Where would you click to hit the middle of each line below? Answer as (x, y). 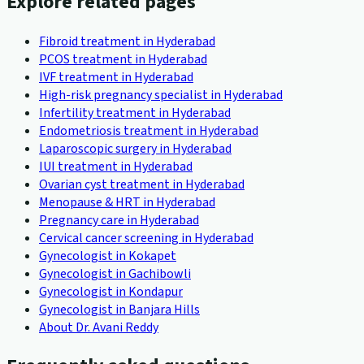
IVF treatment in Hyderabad (116, 77)
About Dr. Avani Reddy (99, 327)
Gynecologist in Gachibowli (115, 273)
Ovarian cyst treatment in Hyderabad (142, 184)
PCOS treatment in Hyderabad (123, 59)
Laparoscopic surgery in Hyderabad (135, 148)
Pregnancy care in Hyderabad (119, 220)
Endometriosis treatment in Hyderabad (149, 130)
